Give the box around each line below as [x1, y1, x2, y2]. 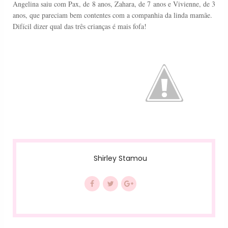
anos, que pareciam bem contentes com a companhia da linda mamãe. [12, 10, 212, 20]
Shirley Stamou [94, 153, 148, 163]
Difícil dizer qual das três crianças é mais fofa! [12, 21, 147, 31]
